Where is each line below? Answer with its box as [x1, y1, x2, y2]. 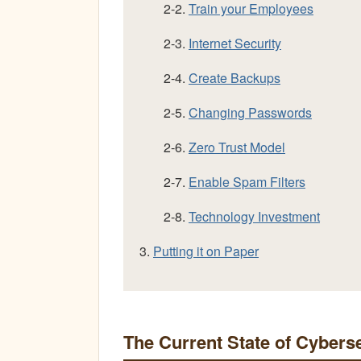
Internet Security [189, 34, 281, 52]
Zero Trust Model [189, 138, 285, 156]
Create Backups [189, 68, 280, 87]
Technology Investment [189, 207, 320, 226]
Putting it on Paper [153, 242, 259, 260]
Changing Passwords [189, 103, 312, 122]
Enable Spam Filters [189, 172, 305, 191]
